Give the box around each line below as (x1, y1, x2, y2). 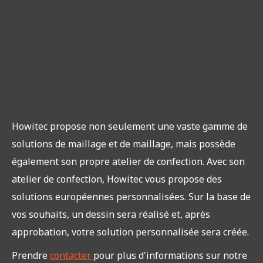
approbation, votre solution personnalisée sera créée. (12, 225, 249, 239)
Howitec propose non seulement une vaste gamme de (12, 120, 248, 133)
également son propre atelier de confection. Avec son (12, 155, 245, 168)
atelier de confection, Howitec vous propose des (12, 173, 222, 186)
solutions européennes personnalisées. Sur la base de (12, 190, 251, 204)
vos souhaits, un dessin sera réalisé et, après (12, 208, 210, 221)
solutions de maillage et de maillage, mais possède (12, 137, 235, 151)
